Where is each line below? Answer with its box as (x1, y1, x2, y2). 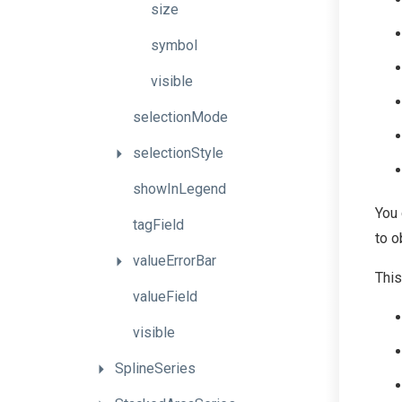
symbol (151, 37, 197, 54)
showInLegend (133, 180, 226, 197)
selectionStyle (133, 144, 223, 162)
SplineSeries (115, 360, 196, 377)
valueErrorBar (133, 252, 216, 269)
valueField (133, 288, 197, 305)
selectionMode (133, 109, 228, 126)
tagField (133, 216, 184, 233)
